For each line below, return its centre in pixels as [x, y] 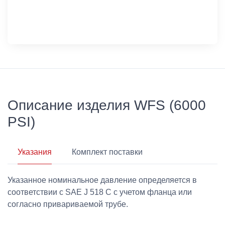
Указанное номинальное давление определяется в [102, 180]
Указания [35, 152]
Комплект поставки [107, 152]
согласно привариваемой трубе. [68, 204]
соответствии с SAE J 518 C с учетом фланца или [100, 192]
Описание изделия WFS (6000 [107, 105]
